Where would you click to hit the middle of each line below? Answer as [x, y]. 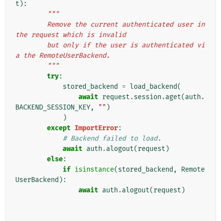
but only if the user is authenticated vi [31, 45]
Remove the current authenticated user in [31, 25]
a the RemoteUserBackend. [63, 56]
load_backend [153, 87]
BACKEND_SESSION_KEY [53, 108]
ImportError [96, 128]
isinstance [94, 170]
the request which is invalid [71, 35]
